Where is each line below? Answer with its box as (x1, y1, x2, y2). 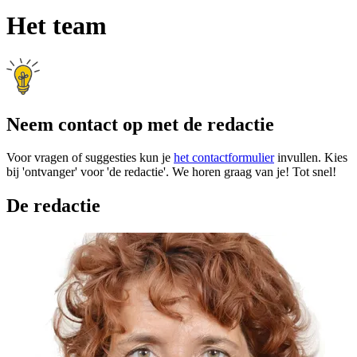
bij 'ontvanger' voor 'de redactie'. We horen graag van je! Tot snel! (6, 165, 336, 179)
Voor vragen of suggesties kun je (6, 151, 174, 165)
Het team (6, 11, 107, 41)
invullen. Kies (274, 151, 347, 165)
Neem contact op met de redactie (6, 113, 274, 135)
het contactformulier (174, 151, 274, 165)
